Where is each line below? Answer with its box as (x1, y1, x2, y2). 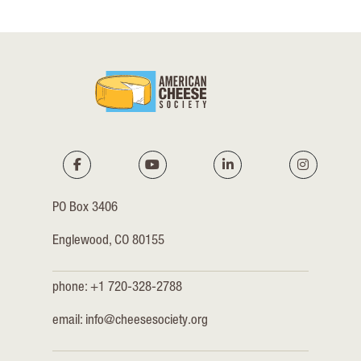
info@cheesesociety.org (85, 313, 208, 328)
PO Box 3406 (52, 201, 118, 215)
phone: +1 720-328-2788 (52, 280, 182, 295)
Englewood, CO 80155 (52, 234, 164, 248)
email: (52, 313, 85, 328)
